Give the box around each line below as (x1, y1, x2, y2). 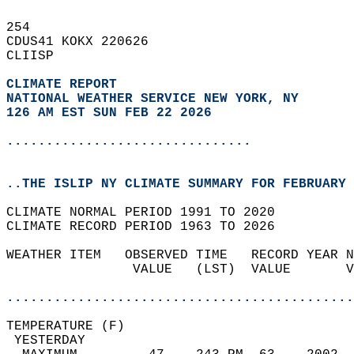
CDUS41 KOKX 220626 (6, 35, 164, 49)
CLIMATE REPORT (6, 77, 125, 92)
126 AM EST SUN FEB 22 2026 (6, 106, 212, 120)
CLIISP (6, 49, 70, 63)
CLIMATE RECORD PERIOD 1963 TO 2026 (6, 220, 291, 234)
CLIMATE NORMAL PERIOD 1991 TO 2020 (6, 205, 291, 220)
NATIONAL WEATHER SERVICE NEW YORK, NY (6, 92, 299, 106)
